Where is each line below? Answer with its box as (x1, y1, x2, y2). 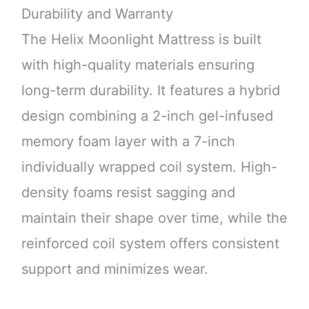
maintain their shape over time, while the (21, 210, 288, 227)
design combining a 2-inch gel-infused (21, 108, 273, 125)
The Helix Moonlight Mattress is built (21, 31, 261, 48)
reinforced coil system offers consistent (21, 235, 279, 252)
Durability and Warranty (21, 6, 173, 23)
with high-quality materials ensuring (21, 57, 255, 74)
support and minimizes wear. (21, 261, 208, 278)
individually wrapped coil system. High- (21, 159, 277, 176)
